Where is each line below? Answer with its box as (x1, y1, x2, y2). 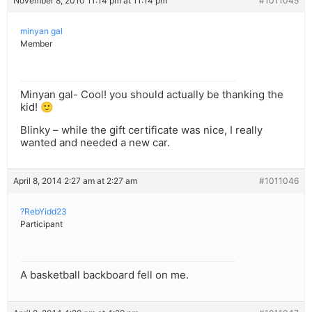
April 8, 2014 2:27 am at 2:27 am (13, 175, 137, 187)
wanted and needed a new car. (20, 136, 170, 150)
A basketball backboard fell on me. (20, 268, 189, 282)
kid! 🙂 (20, 100, 54, 114)
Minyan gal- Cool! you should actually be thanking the (20, 88, 283, 102)
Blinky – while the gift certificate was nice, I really (20, 123, 263, 137)
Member (20, 38, 52, 49)
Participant (20, 219, 63, 230)
